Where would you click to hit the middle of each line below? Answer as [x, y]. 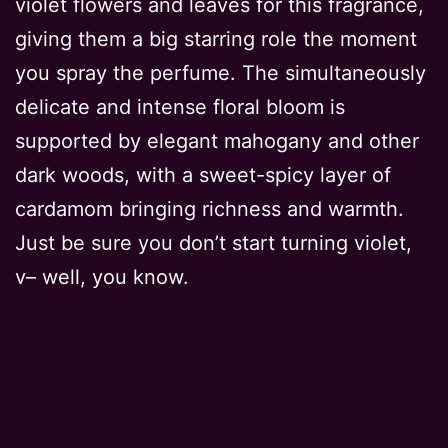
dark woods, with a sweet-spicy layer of [203, 175]
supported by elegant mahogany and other [217, 141]
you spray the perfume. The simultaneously [220, 73]
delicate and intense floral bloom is [180, 107]
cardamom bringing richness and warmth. [209, 209]
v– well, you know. [102, 277]
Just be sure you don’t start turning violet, [213, 243]
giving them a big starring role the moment [216, 39]
